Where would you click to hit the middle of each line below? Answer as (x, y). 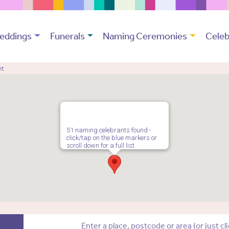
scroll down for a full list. (101, 146)
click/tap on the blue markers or (112, 138)
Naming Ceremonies (145, 36)
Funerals (67, 36)
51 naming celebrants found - (109, 130)
